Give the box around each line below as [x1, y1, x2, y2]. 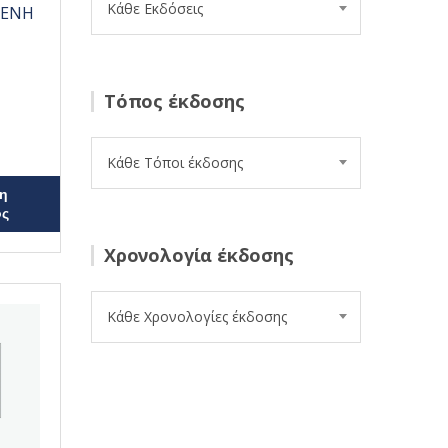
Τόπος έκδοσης [104, 89, 245, 113]
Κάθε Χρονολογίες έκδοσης [107, 307, 287, 326]
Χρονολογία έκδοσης [104, 243, 294, 267]
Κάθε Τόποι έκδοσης [107, 153, 243, 172]
